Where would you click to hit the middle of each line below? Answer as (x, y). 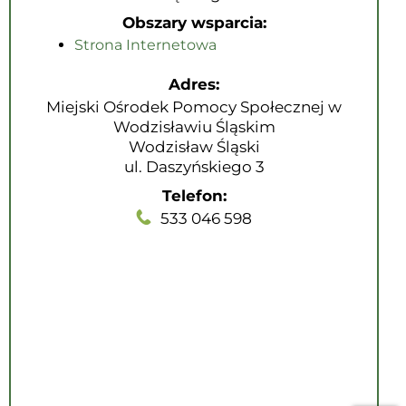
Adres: (194, 84)
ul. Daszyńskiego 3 (194, 167)
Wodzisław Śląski (194, 147)
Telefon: (194, 196)
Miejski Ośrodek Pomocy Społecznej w (194, 107)
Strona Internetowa (145, 45)
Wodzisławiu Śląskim (194, 127)
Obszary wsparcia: (194, 23)
